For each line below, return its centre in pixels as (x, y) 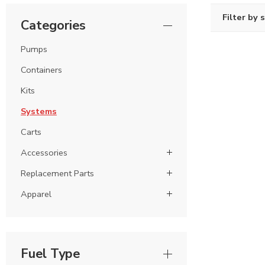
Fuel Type (50, 253)
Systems (39, 111)
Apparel (36, 194)
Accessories (44, 152)
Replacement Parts (57, 173)
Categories (53, 25)
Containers (41, 70)
